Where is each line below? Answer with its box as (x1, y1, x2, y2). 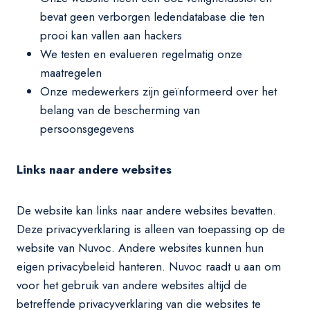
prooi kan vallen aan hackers (40, 27, 182, 44)
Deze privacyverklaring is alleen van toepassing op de (17, 221, 285, 237)
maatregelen (40, 64, 102, 81)
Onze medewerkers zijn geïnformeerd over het (40, 83, 277, 100)
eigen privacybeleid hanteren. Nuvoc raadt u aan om (17, 258, 281, 275)
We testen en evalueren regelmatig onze (40, 46, 242, 62)
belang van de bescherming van (40, 102, 200, 118)
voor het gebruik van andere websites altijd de (17, 277, 247, 293)
